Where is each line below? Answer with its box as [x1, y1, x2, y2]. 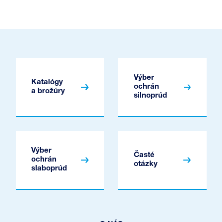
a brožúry [31, 87, 65, 95]
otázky [133, 160, 158, 168]
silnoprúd [133, 92, 167, 100]
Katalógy [31, 78, 63, 86]
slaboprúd [31, 165, 67, 172]
